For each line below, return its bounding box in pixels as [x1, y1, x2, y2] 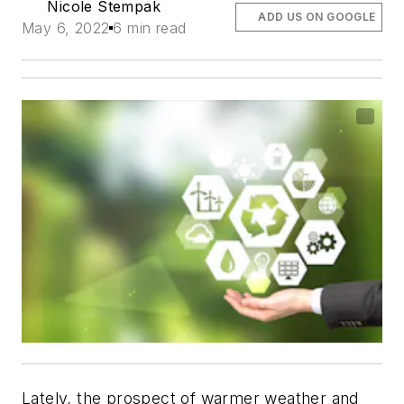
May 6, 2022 [22, 18, 110, 37]
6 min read [113, 18, 187, 37]
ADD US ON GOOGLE [258, 9, 376, 23]
